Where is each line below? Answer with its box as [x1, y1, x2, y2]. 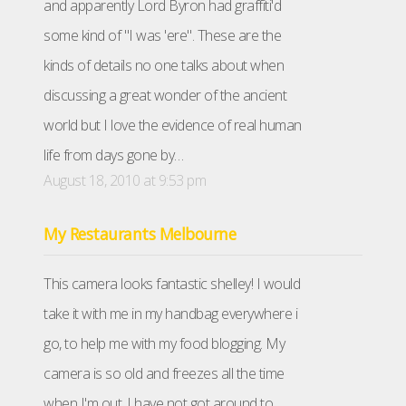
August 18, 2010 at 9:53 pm [43, 170, 206, 191]
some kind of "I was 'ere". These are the [43, 25, 281, 46]
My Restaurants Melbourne [43, 223, 236, 246]
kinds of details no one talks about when [43, 55, 284, 76]
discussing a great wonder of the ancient [43, 85, 286, 106]
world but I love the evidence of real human [43, 115, 302, 136]
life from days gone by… [43, 145, 184, 166]
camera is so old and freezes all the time [43, 363, 285, 384]
